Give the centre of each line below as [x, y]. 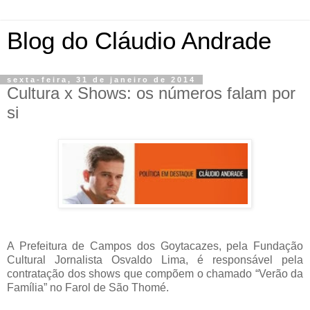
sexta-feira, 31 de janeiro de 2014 [101, 80]
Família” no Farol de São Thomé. [88, 287]
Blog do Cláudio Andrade [139, 41]
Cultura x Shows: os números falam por [151, 93]
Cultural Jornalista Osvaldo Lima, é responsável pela [155, 259]
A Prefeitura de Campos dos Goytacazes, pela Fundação [155, 246]
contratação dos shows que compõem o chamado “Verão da [155, 273]
